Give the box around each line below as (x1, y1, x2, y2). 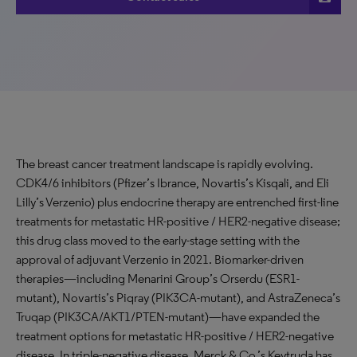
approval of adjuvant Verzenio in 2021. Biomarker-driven (16, 252, 304, 267)
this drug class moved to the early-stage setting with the (16, 233, 300, 248)
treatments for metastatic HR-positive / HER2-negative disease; (16, 214, 340, 229)
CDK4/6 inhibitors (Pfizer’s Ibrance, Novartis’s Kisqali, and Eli (16, 175, 329, 190)
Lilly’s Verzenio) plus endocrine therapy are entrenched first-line (16, 194, 339, 210)
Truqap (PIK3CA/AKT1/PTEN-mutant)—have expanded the (16, 309, 320, 324)
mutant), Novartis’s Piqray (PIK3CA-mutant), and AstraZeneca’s (16, 290, 340, 305)
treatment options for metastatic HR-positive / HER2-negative (16, 328, 334, 343)
